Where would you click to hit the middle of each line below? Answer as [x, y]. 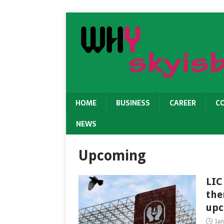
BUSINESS [133, 103]
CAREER [183, 103]
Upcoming [112, 156]
